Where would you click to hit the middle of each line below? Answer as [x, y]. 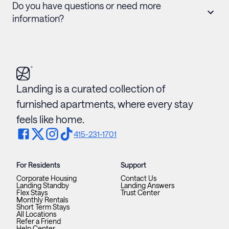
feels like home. [50, 119]
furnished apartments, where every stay [105, 104]
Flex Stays [32, 193]
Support [133, 165]
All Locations [36, 214]
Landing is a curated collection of [91, 89]
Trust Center [140, 193]
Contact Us [139, 178]
